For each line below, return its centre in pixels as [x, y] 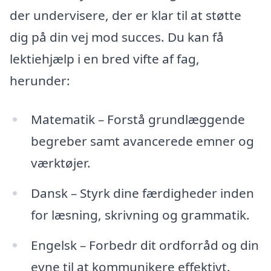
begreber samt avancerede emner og [142, 141]
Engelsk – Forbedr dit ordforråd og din [145, 245]
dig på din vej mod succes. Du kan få [117, 37]
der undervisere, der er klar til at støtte [126, 15]
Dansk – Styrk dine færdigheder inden [142, 193]
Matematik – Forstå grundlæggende [138, 119]
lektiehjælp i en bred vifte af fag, [105, 59]
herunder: [40, 81]
